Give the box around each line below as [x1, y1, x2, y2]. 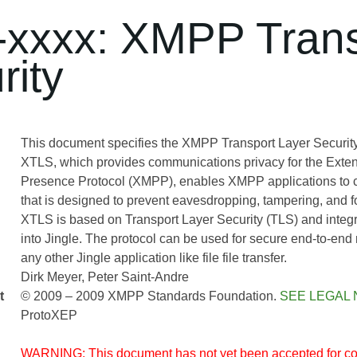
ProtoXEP [20, 308, 77, 322]
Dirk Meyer [20, 270, 81, 284]
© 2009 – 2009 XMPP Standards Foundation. [20, 289, 280, 303]
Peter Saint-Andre [87, 270, 189, 284]
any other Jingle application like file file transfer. [20, 251, 287, 265]
